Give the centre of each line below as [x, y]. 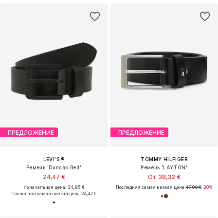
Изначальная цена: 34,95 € [54, 187]
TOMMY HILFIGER [164, 159]
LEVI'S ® [54, 159]
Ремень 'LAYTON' [164, 168]
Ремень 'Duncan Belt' [54, 168]
